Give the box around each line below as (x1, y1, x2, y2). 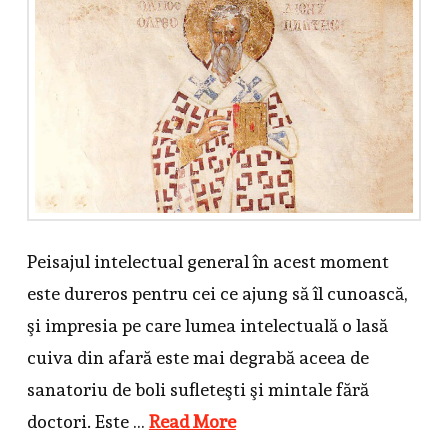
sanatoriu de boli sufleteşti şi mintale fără (26, 378, 369, 400)
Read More (148, 410, 236, 432)
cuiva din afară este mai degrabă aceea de (26, 346, 369, 368)
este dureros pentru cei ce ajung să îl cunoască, (26, 282, 407, 304)
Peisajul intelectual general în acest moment (26, 250, 389, 272)
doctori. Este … (26, 410, 149, 432)
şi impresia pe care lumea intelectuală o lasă (26, 314, 388, 336)
